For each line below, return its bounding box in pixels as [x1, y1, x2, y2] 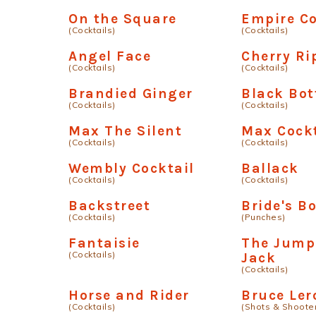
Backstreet [68, 197, 150, 214]
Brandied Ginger [68, 85, 193, 102]
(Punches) [241, 212, 286, 222]
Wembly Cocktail [68, 160, 195, 176]
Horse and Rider [68, 287, 190, 303]
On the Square [68, 11, 177, 27]
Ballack [241, 160, 299, 176]
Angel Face [68, 48, 151, 64]
